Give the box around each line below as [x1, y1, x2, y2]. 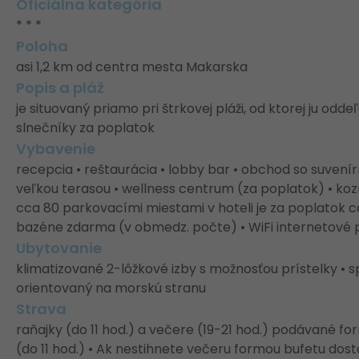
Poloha [16, 36, 68, 56]
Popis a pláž [16, 78, 104, 98]
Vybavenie [16, 139, 95, 159]
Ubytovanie [16, 238, 102, 258]
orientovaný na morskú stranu [16, 279, 206, 297]
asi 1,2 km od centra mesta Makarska [16, 58, 248, 76]
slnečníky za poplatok [16, 119, 155, 137]
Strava [16, 299, 67, 319]
